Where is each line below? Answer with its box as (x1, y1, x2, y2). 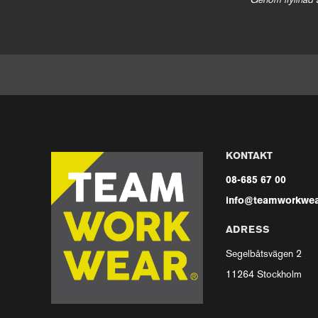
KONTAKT (226, 152, 273, 161)
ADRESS (226, 226, 270, 235)
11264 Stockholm (226, 270, 302, 280)
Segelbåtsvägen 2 (226, 250, 302, 259)
